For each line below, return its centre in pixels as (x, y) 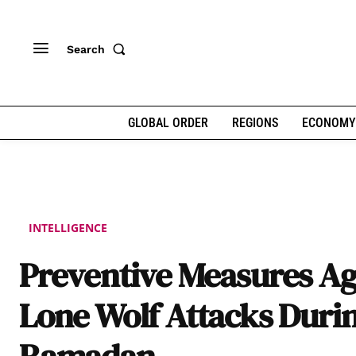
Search (86, 49)
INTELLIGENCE (68, 228)
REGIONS (255, 123)
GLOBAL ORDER (168, 123)
